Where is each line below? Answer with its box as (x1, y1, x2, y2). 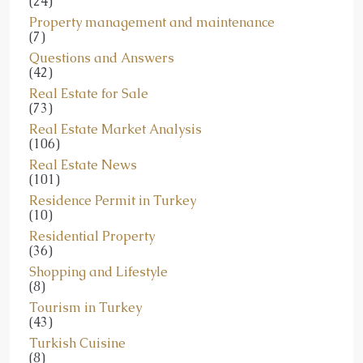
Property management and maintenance (29, 14, 275, 31)
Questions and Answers (29, 49, 174, 66)
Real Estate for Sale (29, 85, 148, 102)
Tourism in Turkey (29, 299, 142, 316)
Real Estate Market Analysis (29, 121, 202, 138)
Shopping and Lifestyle (29, 263, 168, 280)
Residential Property (29, 228, 155, 245)
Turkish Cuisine (29, 335, 126, 352)
